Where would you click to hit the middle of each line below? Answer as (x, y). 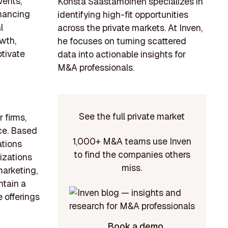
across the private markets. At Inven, (130, 28)
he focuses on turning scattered (122, 41)
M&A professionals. (96, 68)
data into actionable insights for (121, 54)
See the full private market (132, 116)
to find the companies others (132, 155)
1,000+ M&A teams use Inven (132, 141)
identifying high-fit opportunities (123, 15)
